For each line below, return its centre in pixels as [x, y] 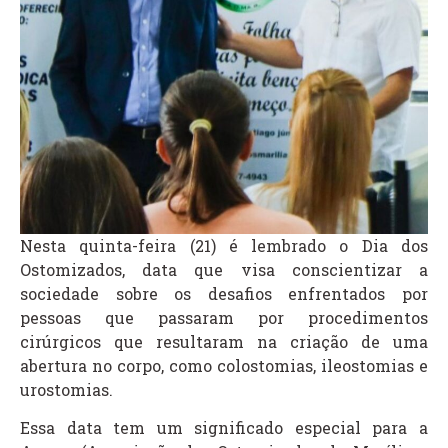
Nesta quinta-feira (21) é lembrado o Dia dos [224, 245]
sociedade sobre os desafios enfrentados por [224, 293]
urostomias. [68, 389]
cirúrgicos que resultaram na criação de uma [224, 341]
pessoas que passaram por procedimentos [224, 317]
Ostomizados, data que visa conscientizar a [224, 269]
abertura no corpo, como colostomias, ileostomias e [224, 365]
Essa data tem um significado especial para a [224, 428]
